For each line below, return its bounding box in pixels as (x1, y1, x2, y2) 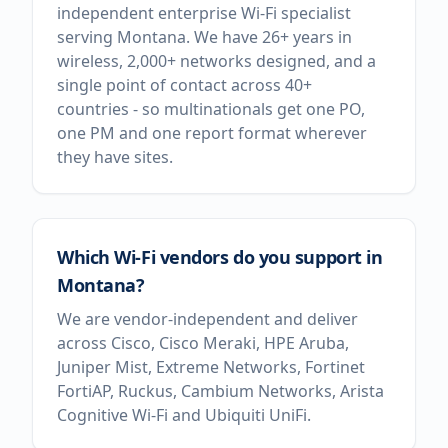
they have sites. (57, 146, 173, 168)
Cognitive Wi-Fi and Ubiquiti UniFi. (57, 404, 311, 426)
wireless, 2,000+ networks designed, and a (57, 50, 376, 72)
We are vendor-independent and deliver (57, 308, 358, 330)
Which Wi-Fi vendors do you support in (57, 245, 383, 269)
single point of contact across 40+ (57, 74, 312, 96)
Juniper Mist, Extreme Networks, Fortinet (57, 356, 365, 378)
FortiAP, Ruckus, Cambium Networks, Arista (57, 380, 384, 402)
